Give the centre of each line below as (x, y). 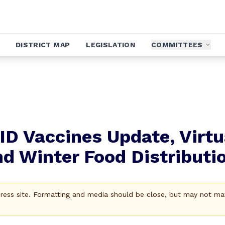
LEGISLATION (111, 45)
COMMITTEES (177, 45)
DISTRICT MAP (43, 45)
